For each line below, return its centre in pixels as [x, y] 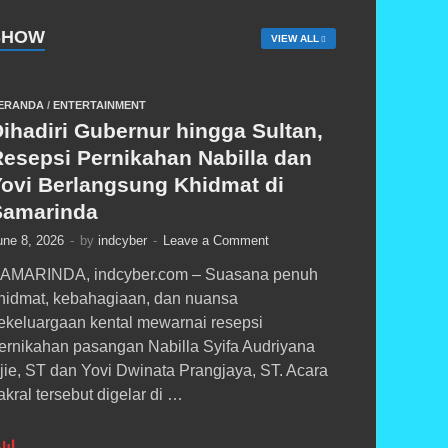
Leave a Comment [216, 241]
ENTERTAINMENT [100, 105]
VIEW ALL [294, 39]
